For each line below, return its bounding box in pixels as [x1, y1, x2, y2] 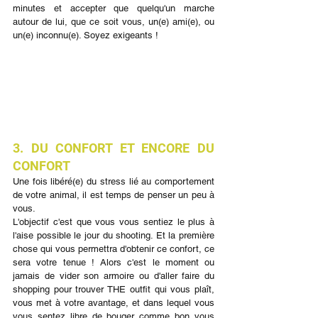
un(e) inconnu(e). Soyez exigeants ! [13, 29, 158, 40]
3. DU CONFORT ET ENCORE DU [13, 141, 214, 156]
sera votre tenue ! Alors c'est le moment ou [13, 257, 214, 268]
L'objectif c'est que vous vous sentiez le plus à [13, 216, 214, 228]
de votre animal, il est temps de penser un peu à [13, 190, 214, 201]
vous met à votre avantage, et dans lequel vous [13, 297, 214, 309]
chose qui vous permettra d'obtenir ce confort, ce [13, 243, 214, 255]
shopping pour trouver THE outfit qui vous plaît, [13, 284, 214, 295]
